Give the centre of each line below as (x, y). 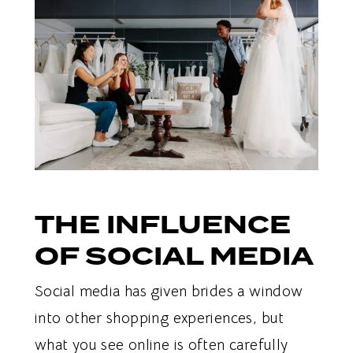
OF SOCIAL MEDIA (174, 256)
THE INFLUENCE (162, 225)
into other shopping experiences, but (159, 319)
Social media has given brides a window (169, 292)
